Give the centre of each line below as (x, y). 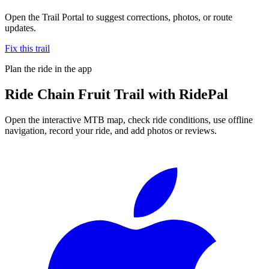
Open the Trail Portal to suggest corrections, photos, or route (119, 17)
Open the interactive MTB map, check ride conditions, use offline (129, 119)
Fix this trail (27, 48)
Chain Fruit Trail (91, 94)
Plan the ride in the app (48, 68)
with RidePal (186, 94)
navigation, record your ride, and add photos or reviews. (111, 130)
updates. (20, 28)
